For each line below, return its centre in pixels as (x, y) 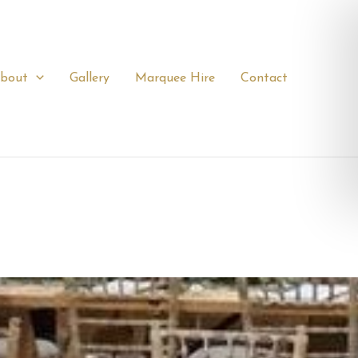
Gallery (89, 78)
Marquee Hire (175, 78)
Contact (264, 78)
